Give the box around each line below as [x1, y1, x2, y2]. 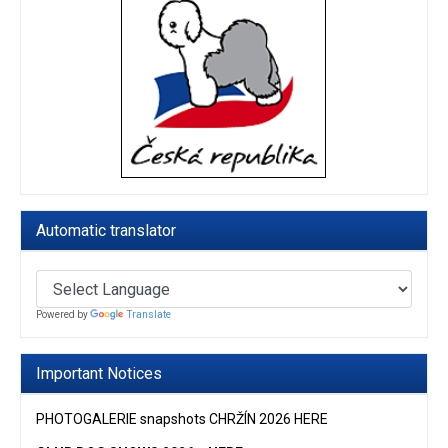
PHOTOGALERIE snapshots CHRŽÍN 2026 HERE [36, 410, 328, 427]
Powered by [36, 309, 90, 321]
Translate [127, 309, 171, 321]
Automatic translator [36, 221, 176, 241]
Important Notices [36, 363, 162, 383]
